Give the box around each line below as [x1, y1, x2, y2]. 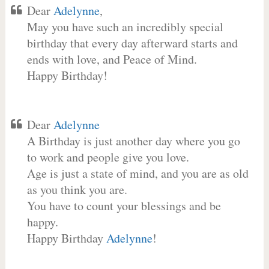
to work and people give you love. [26, 149, 189, 165]
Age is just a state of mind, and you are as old [26, 165, 249, 181]
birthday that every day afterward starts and [26, 35, 238, 51]
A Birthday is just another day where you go [26, 133, 240, 149]
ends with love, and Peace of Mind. [26, 51, 197, 67]
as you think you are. [26, 181, 127, 198]
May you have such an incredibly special [26, 19, 223, 35]
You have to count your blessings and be [26, 198, 221, 214]
